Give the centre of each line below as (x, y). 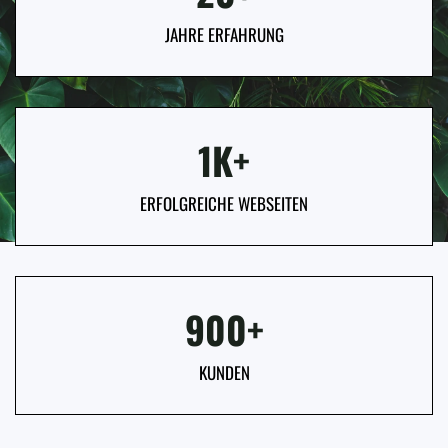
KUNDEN (224, 373)
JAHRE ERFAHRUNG (224, 35)
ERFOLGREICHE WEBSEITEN (224, 204)
